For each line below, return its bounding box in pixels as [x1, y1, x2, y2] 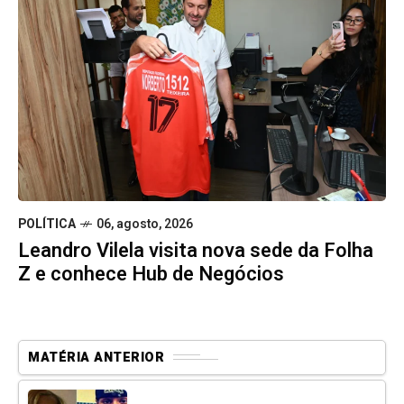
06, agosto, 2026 [96, 214, 193, 234]
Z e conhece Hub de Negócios [18, 259, 284, 289]
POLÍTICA [18, 214, 76, 234]
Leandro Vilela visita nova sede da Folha [18, 235, 373, 265]
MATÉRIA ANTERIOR [28, 347, 164, 367]
